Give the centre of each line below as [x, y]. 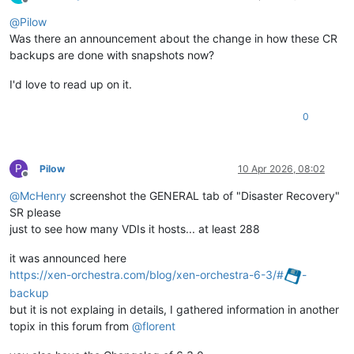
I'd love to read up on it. [71, 85]
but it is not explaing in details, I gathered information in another [174, 310]
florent [159, 326]
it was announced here [68, 258]
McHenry [43, 196]
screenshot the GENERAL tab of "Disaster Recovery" [203, 196]
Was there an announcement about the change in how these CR [173, 39]
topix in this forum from [71, 326]
